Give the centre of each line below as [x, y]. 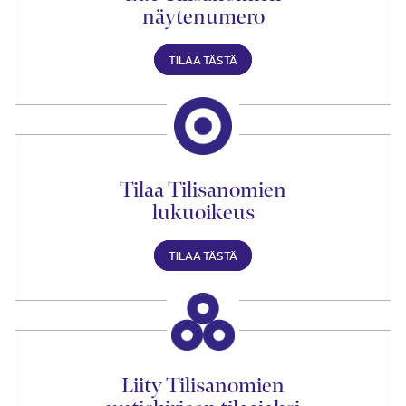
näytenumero [203, 17]
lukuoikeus [203, 213]
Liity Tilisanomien [203, 386]
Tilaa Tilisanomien [203, 190]
